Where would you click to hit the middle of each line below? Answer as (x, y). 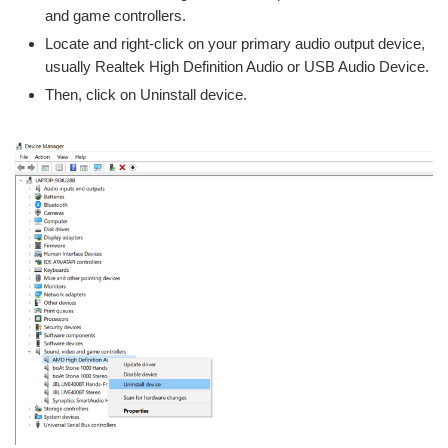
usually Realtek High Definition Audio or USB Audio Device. (237, 67)
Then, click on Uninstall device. (146, 95)
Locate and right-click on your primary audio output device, (235, 44)
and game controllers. (115, 16)
